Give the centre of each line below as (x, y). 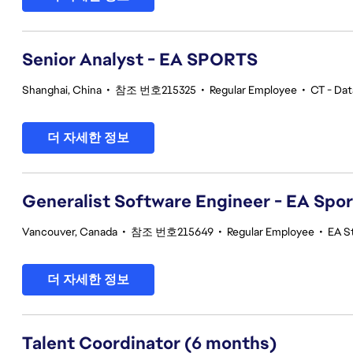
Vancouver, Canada (70, 232)
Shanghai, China (62, 90)
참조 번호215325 (156, 90)
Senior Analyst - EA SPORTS (140, 59)
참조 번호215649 (172, 232)
